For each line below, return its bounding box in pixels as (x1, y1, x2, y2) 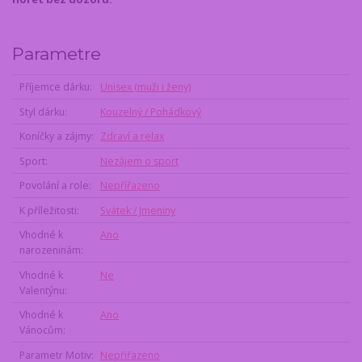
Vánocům (19, 323, 63, 338)
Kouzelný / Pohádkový (99, 104, 201, 119)
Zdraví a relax (99, 129, 164, 144)
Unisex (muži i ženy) (99, 80, 191, 95)
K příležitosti (19, 203, 77, 217)
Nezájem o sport (99, 154, 179, 168)
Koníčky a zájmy (19, 129, 91, 144)
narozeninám (19, 243, 81, 258)
